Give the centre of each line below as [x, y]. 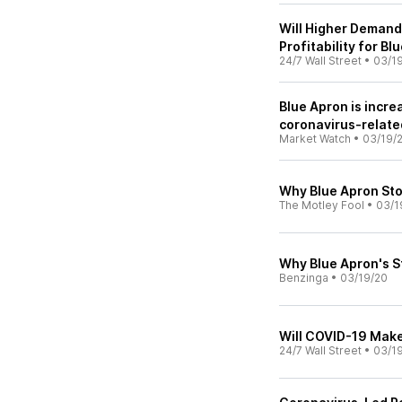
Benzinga [304, 278]
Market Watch [315, 139]
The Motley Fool [322, 205]
